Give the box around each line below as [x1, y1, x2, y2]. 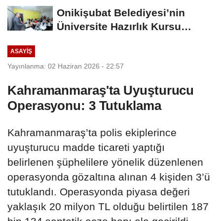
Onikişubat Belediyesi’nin [57, 7, 185, 19]
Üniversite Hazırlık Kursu [57, 21, 181, 33]
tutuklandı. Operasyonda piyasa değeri [7, 185, 190, 197]
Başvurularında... [57, 35, 142, 46]
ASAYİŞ [10, 48, 32, 55]
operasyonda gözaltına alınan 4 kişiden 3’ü [7, 171, 210, 183]
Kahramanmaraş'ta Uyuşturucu [7, 82, 194, 98]
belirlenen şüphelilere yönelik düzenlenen [7, 156, 203, 168]
